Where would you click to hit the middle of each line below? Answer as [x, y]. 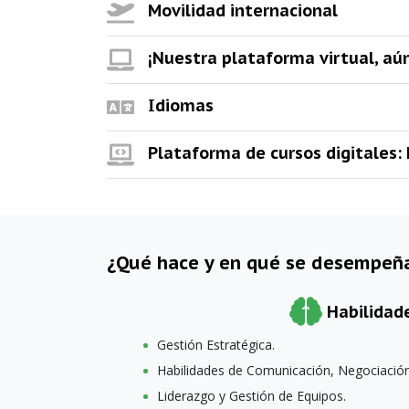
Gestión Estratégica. [216, 345]
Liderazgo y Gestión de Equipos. [252, 396]
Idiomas [181, 105]
